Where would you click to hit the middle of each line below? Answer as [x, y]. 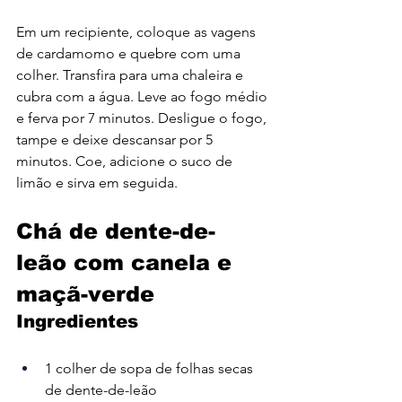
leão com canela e [127, 262]
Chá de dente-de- [116, 231]
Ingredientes [77, 321]
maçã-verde [85, 293]
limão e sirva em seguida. [97, 182]
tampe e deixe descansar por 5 [116, 139]
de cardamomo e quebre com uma [130, 53]
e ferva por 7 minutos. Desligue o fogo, [143, 118]
